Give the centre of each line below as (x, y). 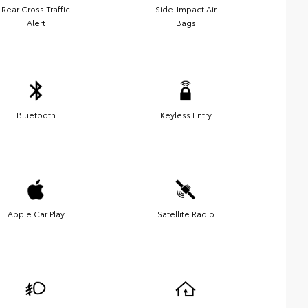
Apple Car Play (36, 213)
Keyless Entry (186, 114)
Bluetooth (36, 114)
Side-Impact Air (186, 8)
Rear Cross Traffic (36, 8)
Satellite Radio (186, 213)
